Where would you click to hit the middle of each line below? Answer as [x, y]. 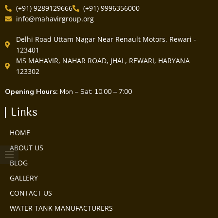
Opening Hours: [31, 91]
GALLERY [24, 178]
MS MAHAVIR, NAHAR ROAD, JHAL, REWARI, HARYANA [103, 60]
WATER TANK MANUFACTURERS [61, 208]
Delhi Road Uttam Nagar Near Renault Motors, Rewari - [106, 39]
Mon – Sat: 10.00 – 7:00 [95, 91]
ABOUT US [27, 147]
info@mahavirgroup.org [55, 18]
